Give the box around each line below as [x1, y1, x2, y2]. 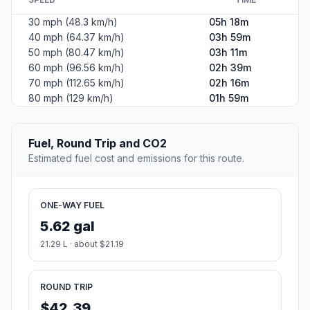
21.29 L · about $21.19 [40, 239, 124, 250]
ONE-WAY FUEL [40, 200, 104, 211]
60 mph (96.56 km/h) [28, 62, 125, 74]
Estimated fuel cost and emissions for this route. [28, 152, 244, 165]
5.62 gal [40, 218, 95, 235]
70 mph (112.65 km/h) [28, 77, 125, 89]
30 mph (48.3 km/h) [28, 16, 118, 28]
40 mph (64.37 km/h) [28, 31, 125, 44]
